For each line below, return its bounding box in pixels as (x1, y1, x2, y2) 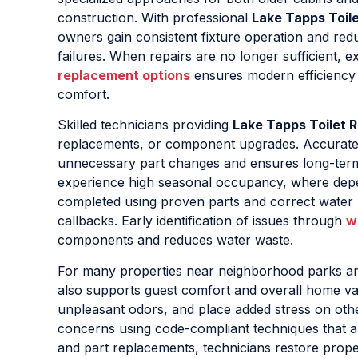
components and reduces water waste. (58, 232, 293, 249)
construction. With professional (58, 10, 252, 26)
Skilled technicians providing (58, 117, 233, 133)
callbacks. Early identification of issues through (58, 213, 346, 229)
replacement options (58, 67, 190, 84)
